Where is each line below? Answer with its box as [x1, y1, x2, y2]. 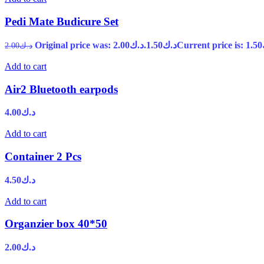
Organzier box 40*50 [5, 217, 107, 230]
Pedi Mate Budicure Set [5, 15, 118, 28]
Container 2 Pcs [5, 150, 81, 163]
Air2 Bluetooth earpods [5, 82, 118, 95]
